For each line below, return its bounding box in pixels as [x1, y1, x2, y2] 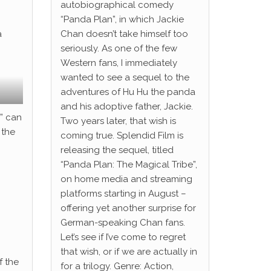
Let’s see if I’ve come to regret [60, 232, 186, 243]
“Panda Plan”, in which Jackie [60, 14, 184, 25]
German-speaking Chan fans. [60, 217, 185, 228]
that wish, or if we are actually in [60, 246, 197, 257]
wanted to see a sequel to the [60, 72, 189, 83]
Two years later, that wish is [60, 116, 176, 126]
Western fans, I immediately [60, 57, 177, 68]
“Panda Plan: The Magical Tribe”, [60, 159, 197, 170]
